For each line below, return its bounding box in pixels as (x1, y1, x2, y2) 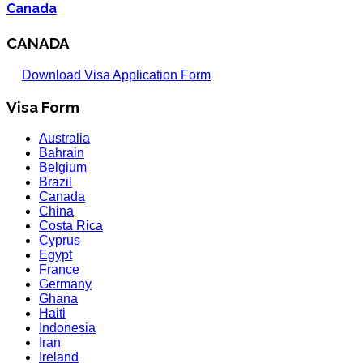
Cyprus (39, 233, 80, 247)
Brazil (39, 174, 72, 189)
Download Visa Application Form (22, 68, 211, 83)
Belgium (39, 160, 87, 174)
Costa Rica (39, 218, 103, 233)
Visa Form (6, 97, 79, 116)
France (39, 262, 79, 276)
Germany (39, 276, 92, 291)
